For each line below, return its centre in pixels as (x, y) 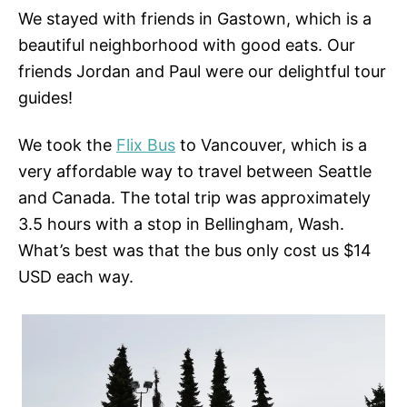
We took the (67, 145)
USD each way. (76, 277)
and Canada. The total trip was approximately (194, 198)
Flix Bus (146, 145)
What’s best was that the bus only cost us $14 (195, 251)
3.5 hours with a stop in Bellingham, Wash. (181, 224)
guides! (45, 98)
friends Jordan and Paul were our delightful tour (202, 72)
